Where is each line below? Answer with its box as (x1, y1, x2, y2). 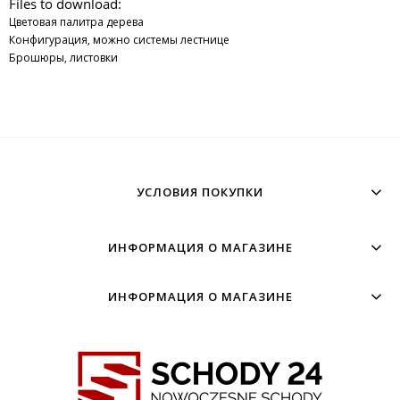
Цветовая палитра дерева (9, 13, 144, 29)
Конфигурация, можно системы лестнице (9, 31, 229, 47)
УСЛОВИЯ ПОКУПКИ (137, 183, 263, 200)
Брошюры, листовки (9, 49, 118, 65)
